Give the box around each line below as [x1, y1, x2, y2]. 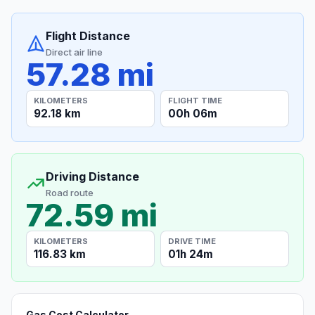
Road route [46, 186, 94, 198]
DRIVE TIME [168, 236, 217, 246]
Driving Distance [46, 169, 139, 184]
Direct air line [46, 46, 103, 58]
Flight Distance [46, 29, 130, 44]
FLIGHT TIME [168, 95, 223, 105]
